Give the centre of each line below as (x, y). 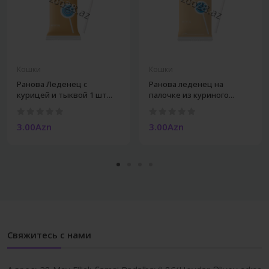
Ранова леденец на (186, 84)
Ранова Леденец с (52, 84)
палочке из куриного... (191, 95)
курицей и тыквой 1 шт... (65, 95)
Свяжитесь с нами (49, 235)
